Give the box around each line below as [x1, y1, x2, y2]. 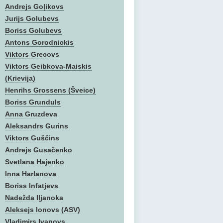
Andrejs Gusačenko [5, 146, 72, 154]
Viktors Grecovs [5, 50, 59, 58]
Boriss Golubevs [5, 26, 62, 34]
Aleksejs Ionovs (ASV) [5, 206, 80, 214]
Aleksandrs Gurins [5, 122, 68, 130]
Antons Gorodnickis [5, 38, 74, 46]
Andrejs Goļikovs [5, 2, 64, 10]
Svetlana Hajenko [5, 158, 64, 166]
